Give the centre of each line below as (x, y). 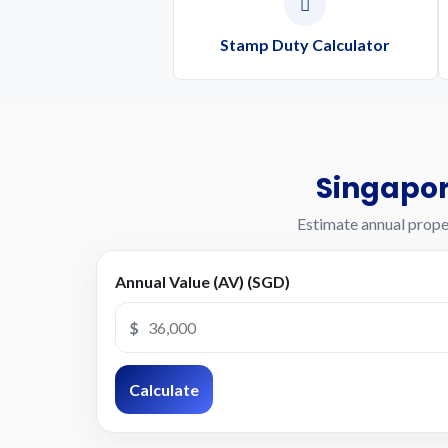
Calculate (164, 389)
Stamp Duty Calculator (305, 44)
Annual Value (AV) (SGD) (202, 281)
